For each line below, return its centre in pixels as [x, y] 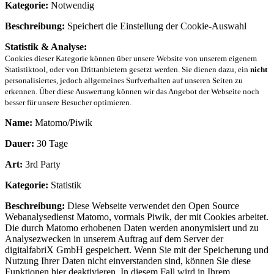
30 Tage [51, 143]
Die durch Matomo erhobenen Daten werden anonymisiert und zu [132, 228]
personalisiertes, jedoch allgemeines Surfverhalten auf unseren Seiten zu [124, 80]
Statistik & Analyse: [46, 46]
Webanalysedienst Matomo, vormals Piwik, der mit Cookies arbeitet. [137, 217]
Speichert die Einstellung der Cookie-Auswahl [156, 26]
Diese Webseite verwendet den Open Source [152, 206]
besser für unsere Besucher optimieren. [68, 102]
